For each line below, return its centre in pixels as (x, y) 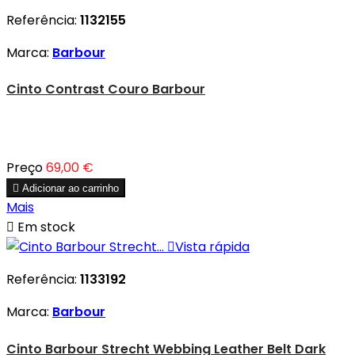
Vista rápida (212, 247)
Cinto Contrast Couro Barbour (106, 90)
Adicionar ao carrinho (71, 189)
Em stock (45, 227)
